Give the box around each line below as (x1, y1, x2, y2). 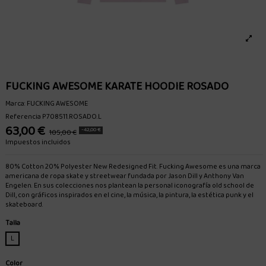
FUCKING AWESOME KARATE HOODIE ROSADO (5, 77, 229, 97)
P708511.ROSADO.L (42, 110, 102, 123)
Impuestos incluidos (5, 135, 71, 148)
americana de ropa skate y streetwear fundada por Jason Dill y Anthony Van (5, 169, 245, 182)
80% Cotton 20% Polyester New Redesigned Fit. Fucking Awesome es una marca (5, 160, 261, 173)
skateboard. (5, 198, 44, 211)
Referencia (5, 110, 42, 123)
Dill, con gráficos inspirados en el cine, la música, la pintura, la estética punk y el (5, 188, 254, 201)
